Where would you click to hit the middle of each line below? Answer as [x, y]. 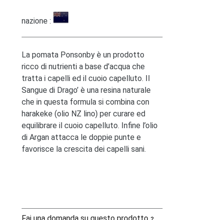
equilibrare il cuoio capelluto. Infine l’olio [90, 125]
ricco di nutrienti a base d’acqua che [83, 67]
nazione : [37, 21]
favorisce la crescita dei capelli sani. [84, 149]
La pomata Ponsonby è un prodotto [83, 55]
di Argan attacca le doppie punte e [82, 137]
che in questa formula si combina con [86, 102]
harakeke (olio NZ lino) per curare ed [84, 114]
